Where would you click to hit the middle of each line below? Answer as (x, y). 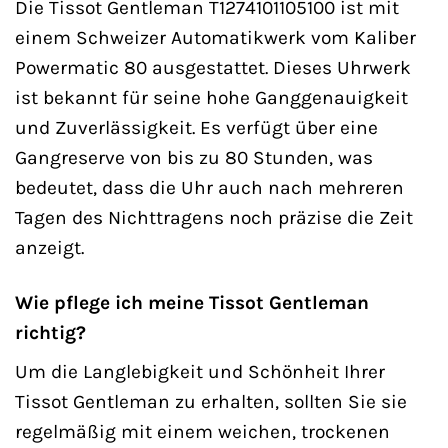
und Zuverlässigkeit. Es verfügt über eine (196, 127)
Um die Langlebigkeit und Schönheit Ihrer (200, 372)
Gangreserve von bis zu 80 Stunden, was (194, 157)
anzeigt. (49, 247)
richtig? (50, 332)
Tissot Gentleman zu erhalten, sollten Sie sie (211, 402)
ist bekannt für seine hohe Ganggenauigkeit (211, 97)
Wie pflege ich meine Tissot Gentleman (192, 302)
